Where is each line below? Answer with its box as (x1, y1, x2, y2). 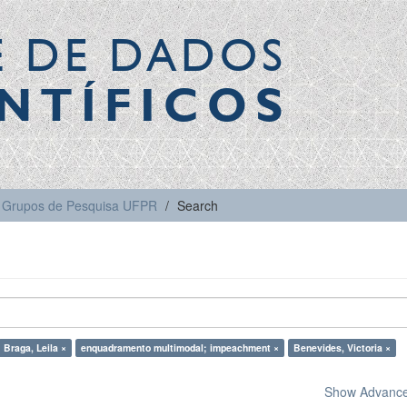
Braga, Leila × (4, 341, 66, 354)
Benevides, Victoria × (293, 341, 391, 354)
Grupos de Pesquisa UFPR (2, 196, 157, 214)
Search (177, 196, 218, 214)
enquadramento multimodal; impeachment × (81, 341, 279, 354)
